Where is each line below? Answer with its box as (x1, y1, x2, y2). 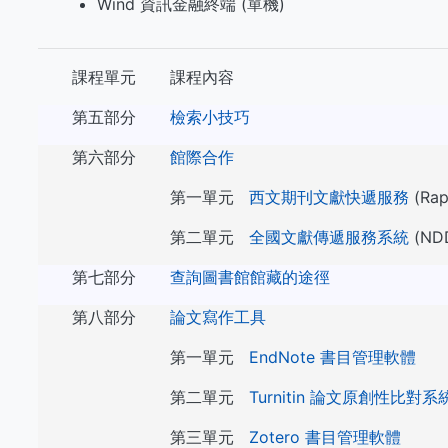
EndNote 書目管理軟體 (249, 347, 417, 367)
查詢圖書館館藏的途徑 (170, 267, 331, 287)
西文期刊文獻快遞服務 (249, 187, 410, 207)
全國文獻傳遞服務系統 (249, 227, 410, 247)
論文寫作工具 (170, 307, 267, 327)
